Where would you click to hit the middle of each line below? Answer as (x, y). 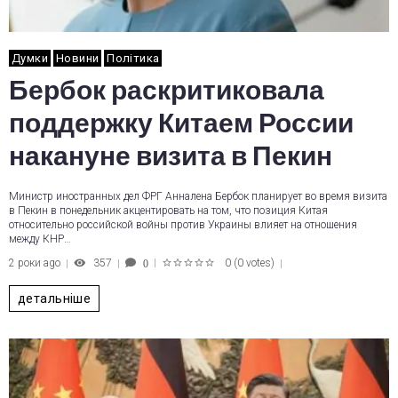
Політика (133, 58)
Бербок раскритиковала (167, 91)
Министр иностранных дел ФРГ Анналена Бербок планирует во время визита (198, 196)
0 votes (254, 263)
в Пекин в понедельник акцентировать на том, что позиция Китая (168, 211)
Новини (77, 58)
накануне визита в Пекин (171, 156)
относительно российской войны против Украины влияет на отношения (183, 225)
